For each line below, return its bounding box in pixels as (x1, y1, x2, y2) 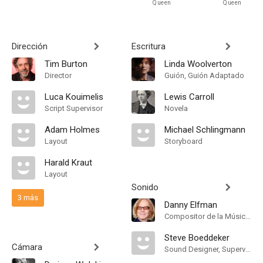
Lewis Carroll (164, 92, 214, 102)
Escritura (131, 41, 166, 52)
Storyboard (164, 137, 203, 146)
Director (45, 71, 72, 80)
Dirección (12, 41, 48, 52)
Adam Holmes (45, 124, 100, 135)
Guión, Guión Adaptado (164, 71, 244, 80)
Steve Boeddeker (164, 232, 230, 243)
